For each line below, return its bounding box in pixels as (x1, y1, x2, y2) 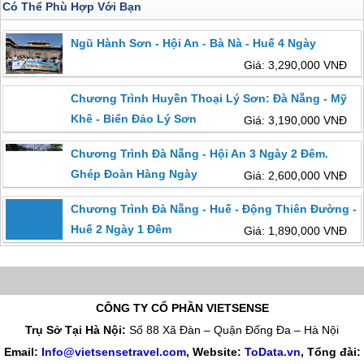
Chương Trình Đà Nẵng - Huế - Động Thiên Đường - (71, 202, 357, 216)
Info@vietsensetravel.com (41, 344, 186, 358)
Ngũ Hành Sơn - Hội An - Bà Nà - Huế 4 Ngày (71, 37, 317, 50)
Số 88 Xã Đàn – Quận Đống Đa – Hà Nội (129, 323, 339, 336)
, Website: (185, 344, 245, 358)
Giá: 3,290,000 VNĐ (243, 58, 347, 72)
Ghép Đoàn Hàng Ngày (71, 167, 198, 181)
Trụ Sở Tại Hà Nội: (25, 323, 129, 336)
